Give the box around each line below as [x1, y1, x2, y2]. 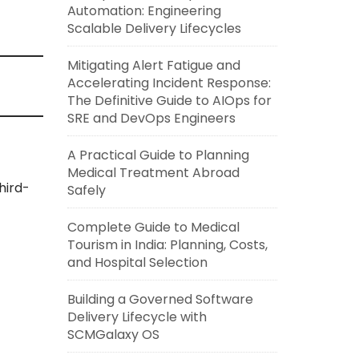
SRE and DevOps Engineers [67, 109, 236, 127]
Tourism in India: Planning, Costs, [67, 236, 268, 254]
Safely [67, 181, 106, 200]
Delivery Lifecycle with [67, 308, 207, 326]
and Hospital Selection [67, 253, 208, 272]
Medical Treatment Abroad [67, 163, 240, 182]
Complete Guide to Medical [67, 218, 240, 236]
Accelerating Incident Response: [67, 74, 271, 92]
